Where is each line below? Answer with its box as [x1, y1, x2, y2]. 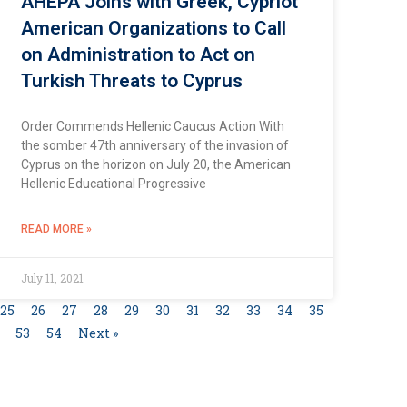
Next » [77, 323, 118, 342]
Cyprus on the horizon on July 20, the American [20, 156, 291, 172]
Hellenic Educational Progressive [20, 175, 206, 191]
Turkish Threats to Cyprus [20, 69, 243, 92]
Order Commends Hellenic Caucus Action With [20, 118, 284, 134]
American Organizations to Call [20, 16, 286, 39]
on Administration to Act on [20, 43, 255, 65]
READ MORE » [20, 222, 92, 235]
